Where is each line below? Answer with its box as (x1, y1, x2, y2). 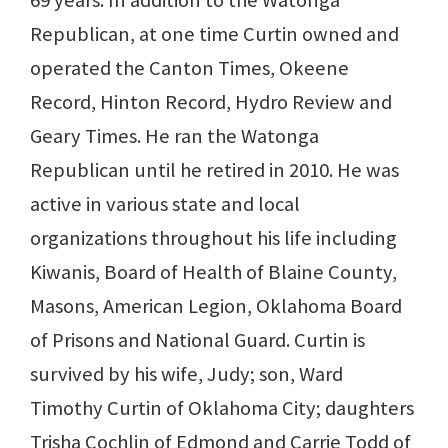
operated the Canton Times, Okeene (30, 55, 349, 82)
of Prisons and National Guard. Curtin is (30, 327, 365, 354)
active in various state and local (30, 191, 300, 218)
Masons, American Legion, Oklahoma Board (30, 293, 402, 320)
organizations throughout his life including (30, 225, 397, 252)
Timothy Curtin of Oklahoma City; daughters (30, 395, 414, 422)
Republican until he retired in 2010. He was (30, 157, 399, 184)
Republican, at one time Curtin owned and (30, 21, 399, 48)
